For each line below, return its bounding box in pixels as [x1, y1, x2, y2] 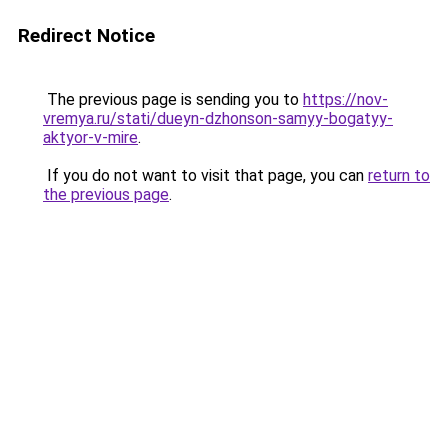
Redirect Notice [18, 24, 155, 47]
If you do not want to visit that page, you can [43, 166, 368, 185]
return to [368, 166, 430, 185]
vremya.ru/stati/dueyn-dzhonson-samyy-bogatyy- [43, 109, 393, 128]
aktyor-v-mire [43, 128, 138, 147]
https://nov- [303, 90, 388, 109]
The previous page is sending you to [43, 90, 303, 109]
